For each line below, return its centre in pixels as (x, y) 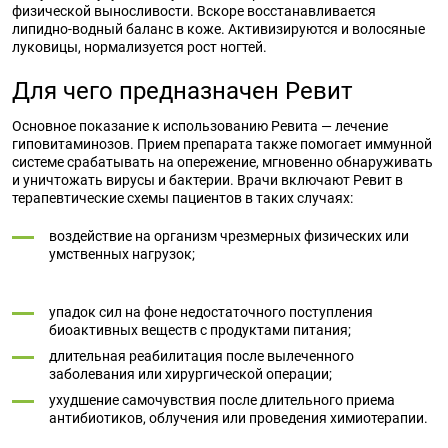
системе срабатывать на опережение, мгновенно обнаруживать (222, 162)
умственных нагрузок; (123, 254)
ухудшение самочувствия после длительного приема (222, 400)
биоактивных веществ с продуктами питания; (200, 330)
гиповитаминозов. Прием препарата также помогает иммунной (222, 144)
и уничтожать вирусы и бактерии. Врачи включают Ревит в (207, 180)
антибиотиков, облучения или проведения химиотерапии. (238, 418)
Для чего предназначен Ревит (182, 91)
